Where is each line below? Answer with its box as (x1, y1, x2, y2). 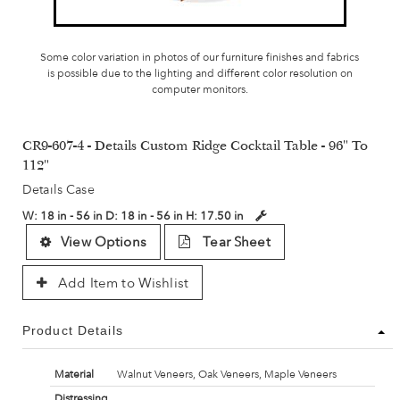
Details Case (22, 182, 95, 197)
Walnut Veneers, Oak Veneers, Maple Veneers (116, 368, 337, 381)
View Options (61, 234, 146, 251)
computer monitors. (151, 83, 248, 96)
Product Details (22, 323, 123, 338)
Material (54, 368, 94, 381)
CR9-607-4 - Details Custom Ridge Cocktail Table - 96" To (22, 140, 368, 155)
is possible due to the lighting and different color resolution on (46, 67, 353, 80)
